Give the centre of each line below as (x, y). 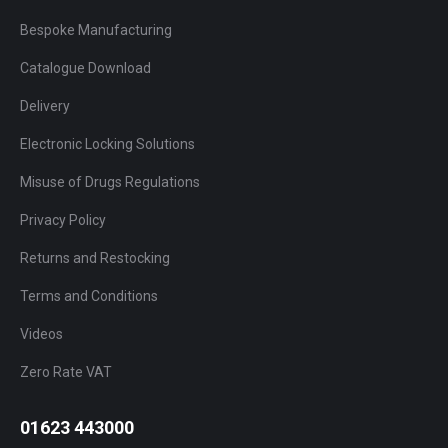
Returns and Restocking (95, 258)
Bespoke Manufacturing (96, 30)
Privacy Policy (63, 220)
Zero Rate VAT (66, 372)
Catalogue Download (85, 68)
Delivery (45, 106)
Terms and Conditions (89, 296)
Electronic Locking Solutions (107, 144)
